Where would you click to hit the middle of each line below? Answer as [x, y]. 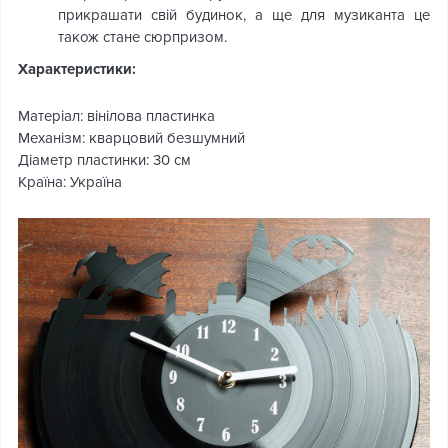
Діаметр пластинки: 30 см [104, 160]
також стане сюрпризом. [142, 37]
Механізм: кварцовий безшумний [131, 138]
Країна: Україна [70, 182]
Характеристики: [77, 69]
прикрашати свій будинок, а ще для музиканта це [244, 15]
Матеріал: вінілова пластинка [116, 116]
